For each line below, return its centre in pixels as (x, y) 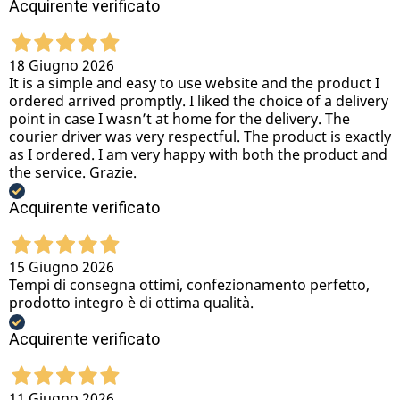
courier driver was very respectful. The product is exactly (200, 136)
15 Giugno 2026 (62, 267)
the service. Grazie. (73, 172)
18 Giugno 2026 (62, 65)
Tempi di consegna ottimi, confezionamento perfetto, (189, 285)
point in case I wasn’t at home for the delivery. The (179, 118)
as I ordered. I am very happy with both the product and (198, 154)
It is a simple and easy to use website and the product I (194, 83)
